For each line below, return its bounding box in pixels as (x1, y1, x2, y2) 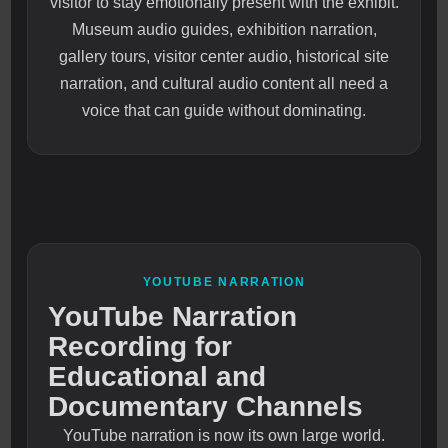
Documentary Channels (48, 391, 364, 423)
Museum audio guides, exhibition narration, (71, 21, 377, 39)
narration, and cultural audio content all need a (60, 75, 388, 93)
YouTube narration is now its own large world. (63, 427, 385, 445)
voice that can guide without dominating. (82, 102, 366, 120)
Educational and (48, 361, 267, 393)
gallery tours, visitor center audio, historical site (59, 48, 389, 66)
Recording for (48, 331, 233, 363)
